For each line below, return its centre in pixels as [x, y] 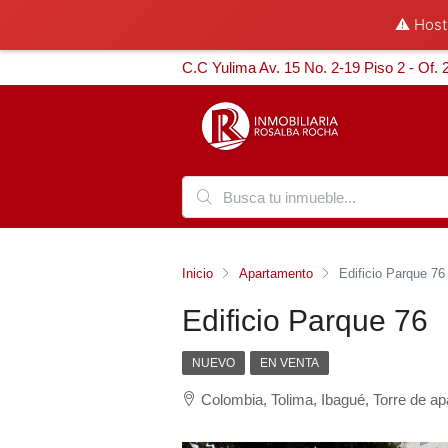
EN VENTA [289, 363]
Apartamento [276, 273]
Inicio [197, 273]
